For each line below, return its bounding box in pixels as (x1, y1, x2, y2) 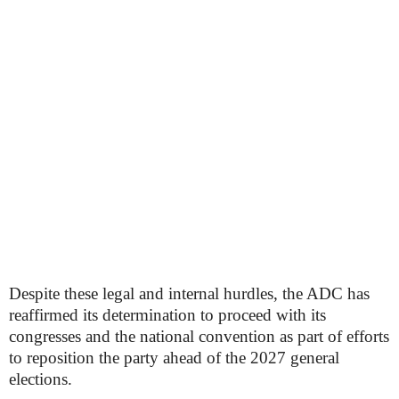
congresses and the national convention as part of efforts (9, 327, 389, 346)
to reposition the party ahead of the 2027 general (9, 348, 339, 367)
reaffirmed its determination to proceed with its (9, 305, 326, 324)
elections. (9, 370, 72, 388)
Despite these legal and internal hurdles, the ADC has (9, 284, 370, 303)
